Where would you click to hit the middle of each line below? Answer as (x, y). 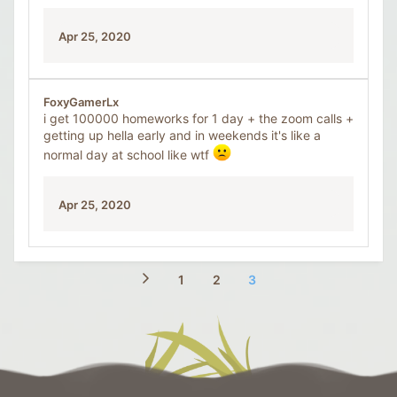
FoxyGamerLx (81, 101)
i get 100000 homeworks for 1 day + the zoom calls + (198, 118)
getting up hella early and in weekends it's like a (182, 135)
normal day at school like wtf (128, 154)
